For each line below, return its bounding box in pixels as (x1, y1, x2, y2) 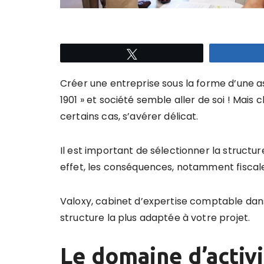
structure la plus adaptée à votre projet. (60, 211, 250, 225)
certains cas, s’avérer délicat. (60, 110, 199, 123)
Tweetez (144, 49, 174, 58)
